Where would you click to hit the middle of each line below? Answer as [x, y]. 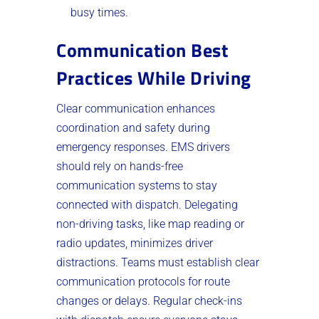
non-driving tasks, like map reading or [150, 224]
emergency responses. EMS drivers [143, 147]
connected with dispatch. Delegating [147, 204]
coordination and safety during [133, 127]
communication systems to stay [137, 185]
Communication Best [142, 50]
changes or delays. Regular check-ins [149, 300]
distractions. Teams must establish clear [158, 262]
